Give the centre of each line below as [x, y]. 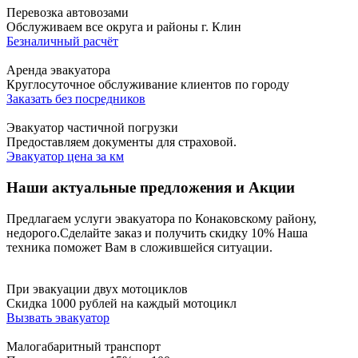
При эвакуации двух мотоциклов [97, 288]
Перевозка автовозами [68, 13]
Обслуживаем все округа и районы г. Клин [124, 27]
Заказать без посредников [76, 99]
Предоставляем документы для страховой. [121, 142]
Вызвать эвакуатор [58, 317]
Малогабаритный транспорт [84, 346]
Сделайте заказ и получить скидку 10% [167, 233]
